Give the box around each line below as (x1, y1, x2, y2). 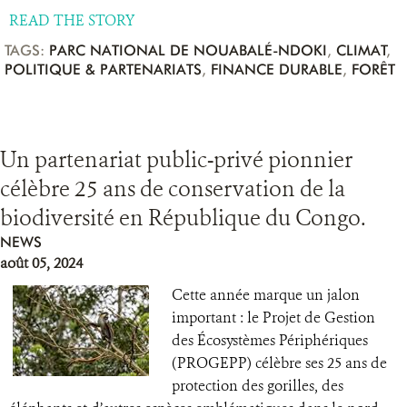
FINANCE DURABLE (211, 61, 342, 78)
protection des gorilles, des (172, 376, 343, 395)
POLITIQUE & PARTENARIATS (5, 61, 202, 78)
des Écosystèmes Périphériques (172, 331, 368, 350)
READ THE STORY (9, 11, 134, 30)
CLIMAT (336, 42, 387, 59)
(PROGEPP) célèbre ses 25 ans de (172, 353, 387, 372)
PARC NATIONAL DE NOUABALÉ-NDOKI (49, 42, 327, 59)
